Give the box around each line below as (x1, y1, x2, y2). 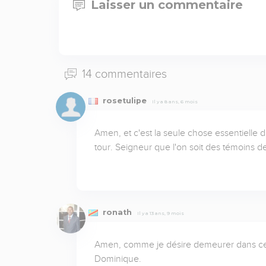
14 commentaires (78, 66, 167, 80)
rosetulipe (100, 96, 149, 105)
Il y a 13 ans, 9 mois (137, 210, 184, 216)
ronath (100, 207, 134, 217)
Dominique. (94, 253, 141, 264)
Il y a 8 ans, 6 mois (151, 98, 198, 104)
